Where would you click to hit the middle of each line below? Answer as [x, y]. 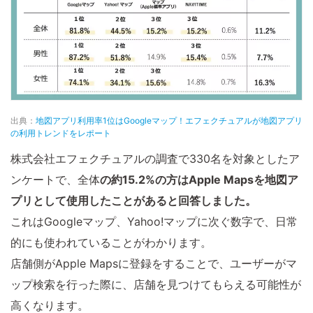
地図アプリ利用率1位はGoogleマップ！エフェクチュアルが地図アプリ [169, 121]
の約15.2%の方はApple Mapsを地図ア [199, 180]
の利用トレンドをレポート [61, 133]
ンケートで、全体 [55, 180]
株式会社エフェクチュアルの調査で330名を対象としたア [155, 159]
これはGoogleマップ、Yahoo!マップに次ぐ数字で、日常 [154, 222]
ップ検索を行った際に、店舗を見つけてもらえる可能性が [156, 285]
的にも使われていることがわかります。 [111, 243]
